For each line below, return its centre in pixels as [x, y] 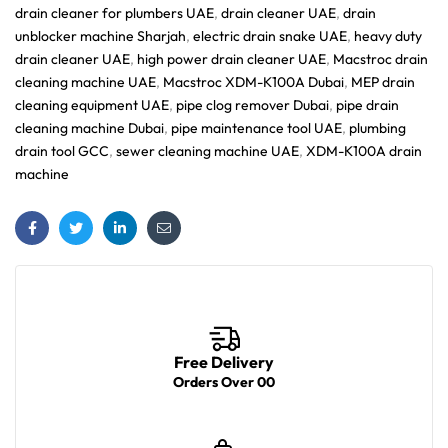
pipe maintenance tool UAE [256, 127]
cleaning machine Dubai [89, 127]
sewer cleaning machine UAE [207, 150]
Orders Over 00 [224, 381]
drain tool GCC [62, 150]
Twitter [96, 243]
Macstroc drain [380, 58]
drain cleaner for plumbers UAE [114, 12]
